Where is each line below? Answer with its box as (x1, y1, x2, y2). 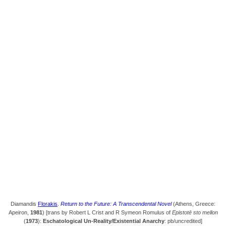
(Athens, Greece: (172, 201, 215, 207)
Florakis (38, 201, 58, 207)
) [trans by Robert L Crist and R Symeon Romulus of (42, 209, 172, 215)
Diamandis (11, 201, 38, 207)
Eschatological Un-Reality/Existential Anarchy (43, 218, 164, 224)
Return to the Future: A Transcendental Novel (61, 201, 172, 207)
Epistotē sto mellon (172, 209, 218, 215)
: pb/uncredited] (164, 218, 202, 224)
